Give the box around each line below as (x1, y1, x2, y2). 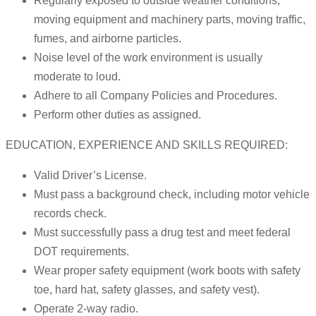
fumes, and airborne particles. (34, 32, 181, 45)
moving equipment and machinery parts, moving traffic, (34, 13, 305, 26)
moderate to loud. (34, 71, 121, 83)
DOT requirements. (34, 245, 129, 258)
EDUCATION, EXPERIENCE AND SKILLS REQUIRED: (6, 139, 288, 152)
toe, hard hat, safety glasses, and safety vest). (34, 284, 260, 296)
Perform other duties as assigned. (34, 109, 201, 121)
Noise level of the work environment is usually (34, 51, 262, 64)
